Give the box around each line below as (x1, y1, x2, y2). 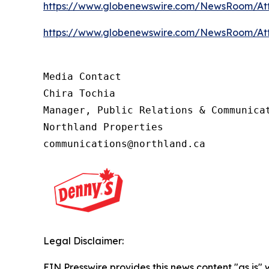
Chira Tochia (43, 87, 115, 99)
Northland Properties (43, 121, 163, 133)
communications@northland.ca (43, 138, 205, 150)
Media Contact (43, 70, 127, 82)
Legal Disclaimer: (43, 234, 124, 247)
